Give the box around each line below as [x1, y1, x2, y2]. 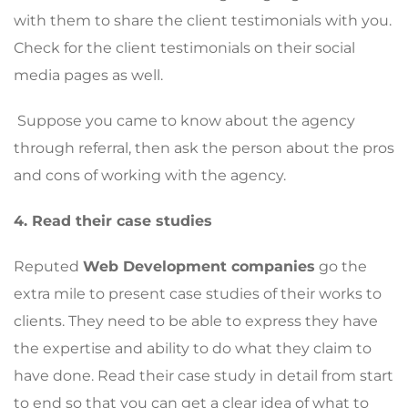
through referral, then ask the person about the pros [14, 138, 394, 157]
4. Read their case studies [14, 211, 212, 229]
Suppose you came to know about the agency [14, 111, 355, 129]
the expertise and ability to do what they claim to [14, 339, 372, 357]
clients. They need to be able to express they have [14, 311, 378, 330]
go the [315, 257, 367, 275]
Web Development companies [83, 257, 315, 275]
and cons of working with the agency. [14, 166, 286, 184]
